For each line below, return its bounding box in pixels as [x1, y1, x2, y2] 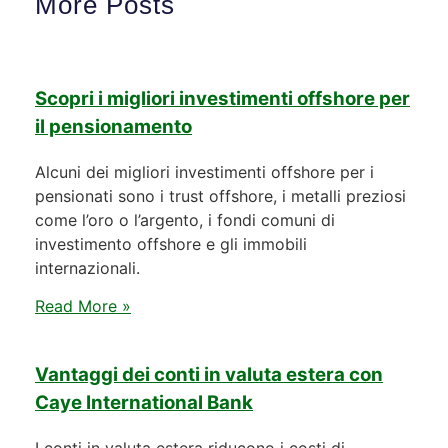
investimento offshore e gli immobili [35, 234, 307, 255]
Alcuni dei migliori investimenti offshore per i [35, 162, 374, 183]
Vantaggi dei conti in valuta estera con [35, 363, 383, 387]
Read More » [35, 296, 131, 317]
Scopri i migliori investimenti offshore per [35, 87, 410, 111]
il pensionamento [35, 115, 192, 139]
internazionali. [35, 258, 140, 279]
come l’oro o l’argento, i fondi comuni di [35, 210, 335, 231]
